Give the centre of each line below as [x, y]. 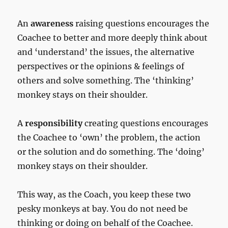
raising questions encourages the [141, 24]
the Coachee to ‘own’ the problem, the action [109, 138]
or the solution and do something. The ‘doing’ [111, 152]
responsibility [54, 123]
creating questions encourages [146, 123]
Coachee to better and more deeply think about [113, 38]
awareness [52, 24]
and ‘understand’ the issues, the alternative [106, 52]
